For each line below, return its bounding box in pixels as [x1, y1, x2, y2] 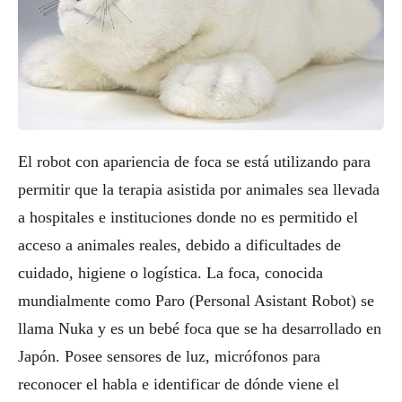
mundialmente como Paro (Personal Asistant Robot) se [18, 291, 374, 310]
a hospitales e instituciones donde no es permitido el [18, 207, 358, 226]
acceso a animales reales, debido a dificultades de [18, 235, 341, 254]
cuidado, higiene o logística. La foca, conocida [18, 263, 323, 282]
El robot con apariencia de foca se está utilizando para [18, 152, 371, 170]
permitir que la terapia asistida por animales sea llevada [18, 179, 380, 198]
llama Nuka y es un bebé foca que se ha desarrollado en [18, 319, 381, 337]
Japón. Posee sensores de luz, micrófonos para [18, 346, 320, 365]
